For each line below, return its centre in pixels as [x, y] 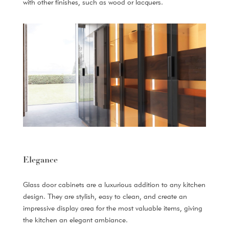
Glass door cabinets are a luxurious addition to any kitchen [114, 184]
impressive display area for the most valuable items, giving [112, 208]
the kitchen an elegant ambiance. [75, 220]
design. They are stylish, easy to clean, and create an [105, 196]
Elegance [40, 160]
